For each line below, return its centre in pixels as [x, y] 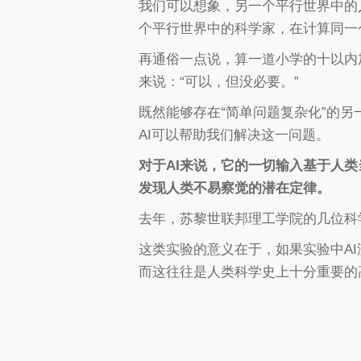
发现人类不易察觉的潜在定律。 [234, 189]
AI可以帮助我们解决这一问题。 [234, 135]
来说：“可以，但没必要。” [219, 82]
